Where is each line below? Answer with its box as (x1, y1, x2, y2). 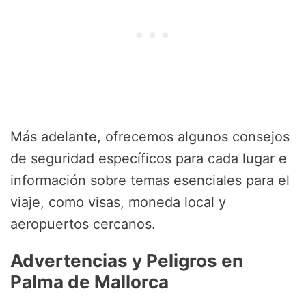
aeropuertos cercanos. (10, 216, 156, 233)
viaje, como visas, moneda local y (10, 194, 226, 211)
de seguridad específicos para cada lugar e (10, 150, 287, 167)
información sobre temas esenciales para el (10, 172, 290, 189)
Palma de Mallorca (10, 271, 169, 293)
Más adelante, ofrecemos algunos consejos (10, 128, 290, 145)
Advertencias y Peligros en (10, 250, 243, 272)
